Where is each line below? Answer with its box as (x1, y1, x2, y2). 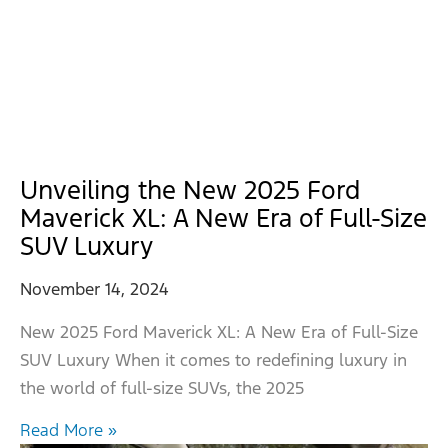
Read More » (20, 419, 117, 442)
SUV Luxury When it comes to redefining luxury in (20, 348, 407, 371)
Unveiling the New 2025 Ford (20, 173, 361, 206)
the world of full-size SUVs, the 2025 (20, 376, 304, 399)
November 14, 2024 (20, 277, 169, 300)
